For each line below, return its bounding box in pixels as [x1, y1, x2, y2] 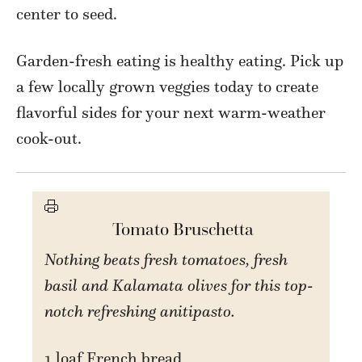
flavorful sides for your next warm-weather [16, 103, 326, 123]
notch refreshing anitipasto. [44, 301, 236, 322]
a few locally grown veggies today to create [16, 77, 318, 97]
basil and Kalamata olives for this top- [44, 276, 314, 296]
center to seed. [16, 4, 117, 24]
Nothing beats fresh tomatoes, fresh [44, 250, 57, 270]
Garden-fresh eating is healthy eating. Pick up [16, 51, 343, 71]
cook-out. [16, 128, 82, 149]
